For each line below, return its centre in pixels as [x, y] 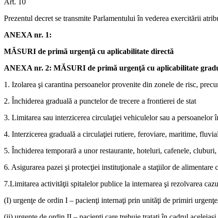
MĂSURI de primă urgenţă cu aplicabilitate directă [89, 51]
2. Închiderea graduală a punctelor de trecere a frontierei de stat [100, 101]
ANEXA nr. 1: [28, 35]
